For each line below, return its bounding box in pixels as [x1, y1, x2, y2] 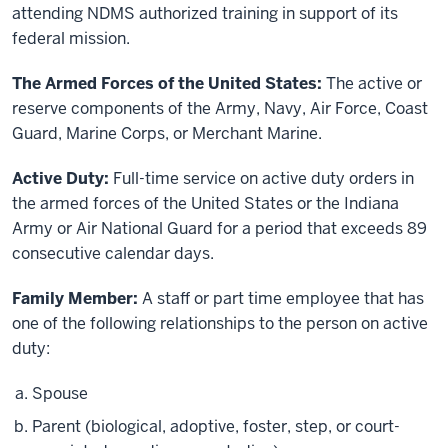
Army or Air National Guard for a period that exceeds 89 [12, 218, 427, 240]
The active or [322, 73, 422, 95]
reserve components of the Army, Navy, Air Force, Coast [12, 98, 428, 120]
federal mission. [12, 28, 130, 50]
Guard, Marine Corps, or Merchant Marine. [12, 123, 322, 145]
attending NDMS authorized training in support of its [12, 3, 398, 25]
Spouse [32, 383, 88, 405]
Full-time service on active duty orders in [109, 168, 414, 190]
